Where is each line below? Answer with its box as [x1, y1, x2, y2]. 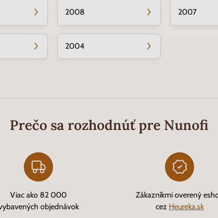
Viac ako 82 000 [10, 190, 67, 200]
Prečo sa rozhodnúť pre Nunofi [10, 116, 208, 134]
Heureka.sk [168, 202, 204, 211]
